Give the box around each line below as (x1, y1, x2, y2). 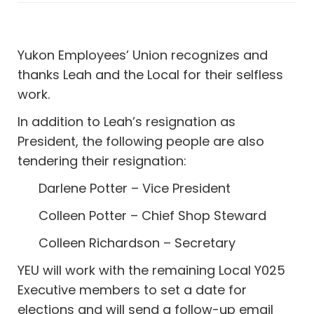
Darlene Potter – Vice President (39, 179, 231, 197)
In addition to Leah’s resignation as (18, 112, 236, 130)
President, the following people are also (18, 132, 265, 150)
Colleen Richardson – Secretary (39, 233, 236, 252)
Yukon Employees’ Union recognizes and (18, 46, 268, 64)
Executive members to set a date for (18, 280, 247, 299)
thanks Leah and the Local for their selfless (18, 65, 284, 83)
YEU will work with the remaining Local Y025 (18, 261, 286, 279)
